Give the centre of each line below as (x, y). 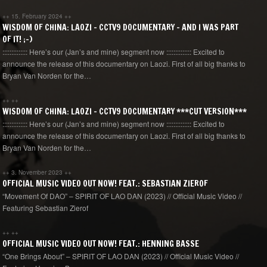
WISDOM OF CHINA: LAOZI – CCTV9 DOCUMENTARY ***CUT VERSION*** (125, 111)
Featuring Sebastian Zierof (45, 207)
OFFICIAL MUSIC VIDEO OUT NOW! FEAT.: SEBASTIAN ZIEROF (105, 183)
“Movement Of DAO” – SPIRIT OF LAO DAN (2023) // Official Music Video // (122, 195)
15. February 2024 (38, 16)
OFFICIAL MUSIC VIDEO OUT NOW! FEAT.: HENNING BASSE (101, 243)
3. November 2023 (38, 172)
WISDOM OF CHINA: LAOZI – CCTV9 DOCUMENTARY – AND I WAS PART (120, 27)
